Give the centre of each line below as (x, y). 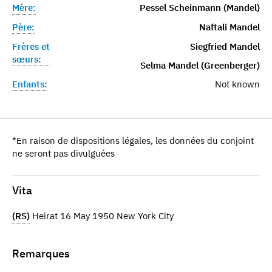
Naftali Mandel (229, 27)
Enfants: (30, 84)
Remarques (41, 254)
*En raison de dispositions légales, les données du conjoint (133, 140)
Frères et (31, 46)
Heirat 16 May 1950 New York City (102, 216)
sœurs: (27, 59)
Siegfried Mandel (225, 46)
